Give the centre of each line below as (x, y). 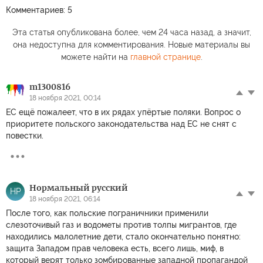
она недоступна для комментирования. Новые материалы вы (131, 45)
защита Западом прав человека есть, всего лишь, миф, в (115, 249)
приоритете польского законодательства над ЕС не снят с (121, 124)
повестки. (25, 136)
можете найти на (95, 57)
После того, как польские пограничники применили (107, 213)
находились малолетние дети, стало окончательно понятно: (123, 237)
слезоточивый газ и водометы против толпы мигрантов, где (121, 225)
